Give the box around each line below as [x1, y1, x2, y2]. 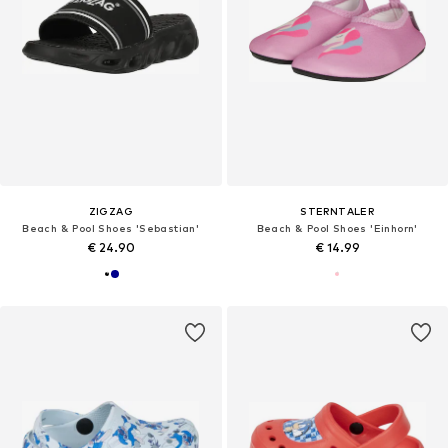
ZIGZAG [88, 205, 133, 218]
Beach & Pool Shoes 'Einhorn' [256, 222, 418, 235]
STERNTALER [300, 205, 375, 218]
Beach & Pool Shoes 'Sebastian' [22, 222, 200, 235]
